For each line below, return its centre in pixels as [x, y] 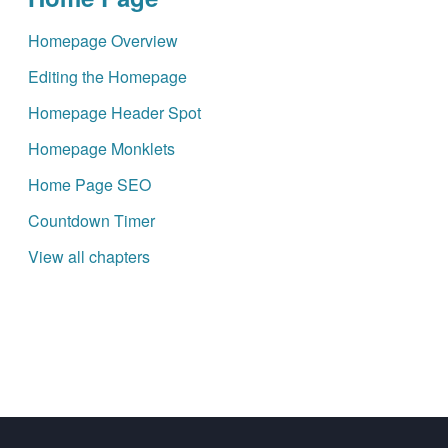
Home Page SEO [89, 185]
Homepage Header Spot [114, 113]
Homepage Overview [102, 41]
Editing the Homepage [107, 77]
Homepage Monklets [101, 149]
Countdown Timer [91, 221]
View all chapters [88, 257]
